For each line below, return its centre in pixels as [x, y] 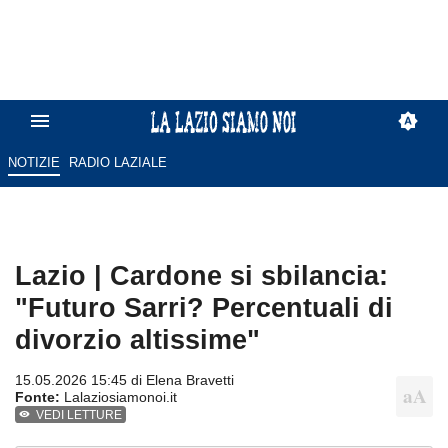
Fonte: [37, 397]
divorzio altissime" [137, 340]
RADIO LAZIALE [118, 163]
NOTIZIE [33, 163]
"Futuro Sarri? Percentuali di [204, 308]
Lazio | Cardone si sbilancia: [201, 276]
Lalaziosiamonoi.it [118, 397]
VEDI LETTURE [79, 415]
